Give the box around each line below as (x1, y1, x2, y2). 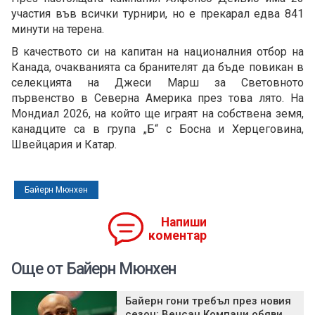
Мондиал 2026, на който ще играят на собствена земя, (11, 107, 304, 121)
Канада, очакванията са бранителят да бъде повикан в (11, 60, 304, 75)
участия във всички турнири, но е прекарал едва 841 (11, 7, 304, 21)
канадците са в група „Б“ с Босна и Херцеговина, (11, 122, 304, 136)
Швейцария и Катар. (11, 138, 117, 152)
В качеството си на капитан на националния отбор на (11, 45, 304, 59)
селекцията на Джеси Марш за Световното (11, 76, 304, 90)
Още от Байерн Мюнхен (11, 259, 176, 279)
